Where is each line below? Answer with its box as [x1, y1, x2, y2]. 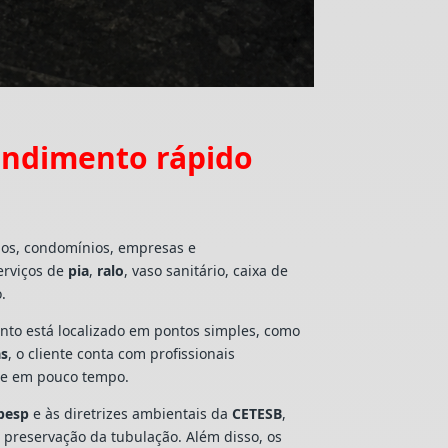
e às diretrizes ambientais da [29, 404, 233, 424]
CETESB [232, 404, 283, 424]
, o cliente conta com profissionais [8, 344, 236, 364]
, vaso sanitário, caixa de [124, 261, 289, 281]
